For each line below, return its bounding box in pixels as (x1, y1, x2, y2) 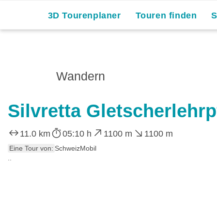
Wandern (56, 69, 105, 83)
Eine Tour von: (9, 144, 53, 152)
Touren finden (135, 11, 197, 20)
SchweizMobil (55, 144, 96, 152)
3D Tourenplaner (47, 11, 121, 20)
